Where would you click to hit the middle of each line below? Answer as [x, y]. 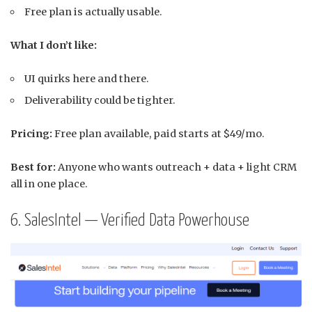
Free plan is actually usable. [94, 11]
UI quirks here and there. [87, 78]
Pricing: [31, 133]
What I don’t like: [54, 45]
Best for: [33, 167]
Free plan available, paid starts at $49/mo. [158, 133]
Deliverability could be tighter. [100, 100]
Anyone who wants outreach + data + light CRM [176, 167]
